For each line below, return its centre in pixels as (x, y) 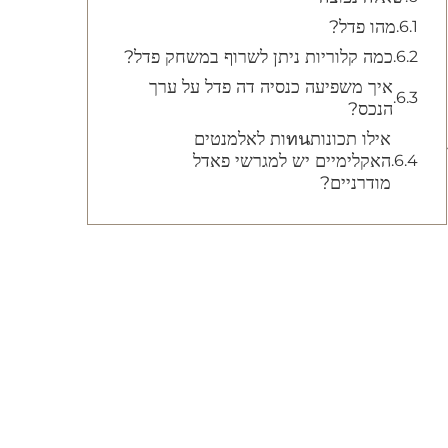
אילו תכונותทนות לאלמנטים (240, 139)
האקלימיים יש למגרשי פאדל (292, 161)
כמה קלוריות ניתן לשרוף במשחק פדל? (258, 57)
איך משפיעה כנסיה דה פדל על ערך (271, 87)
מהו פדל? (362, 27)
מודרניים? (355, 183)
